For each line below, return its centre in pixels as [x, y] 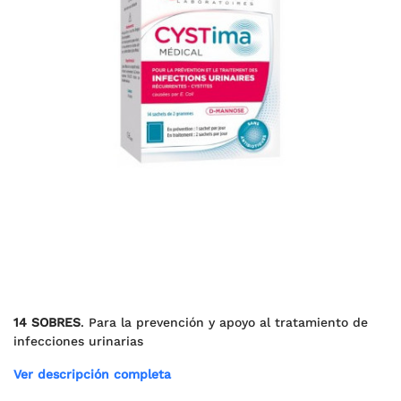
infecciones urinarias [78, 341]
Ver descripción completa [92, 374]
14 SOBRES [47, 322]
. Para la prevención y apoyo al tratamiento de [224, 322]
